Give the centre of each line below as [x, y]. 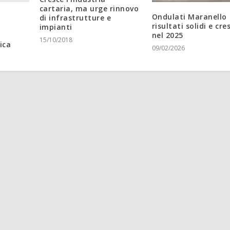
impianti [56, 27]
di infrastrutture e [75, 17]
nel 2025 [167, 35]
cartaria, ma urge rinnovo [89, 8]
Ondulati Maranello [189, 16]
